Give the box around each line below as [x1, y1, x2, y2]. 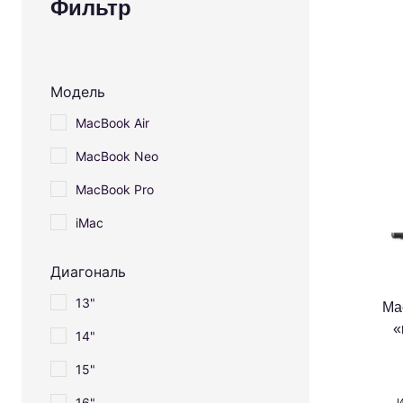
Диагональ [50, 262, 126, 281]
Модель [50, 82, 105, 101]
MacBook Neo [76, 148, 158, 164]
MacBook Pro [76, 181, 154, 197]
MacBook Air [76, 114, 149, 130]
